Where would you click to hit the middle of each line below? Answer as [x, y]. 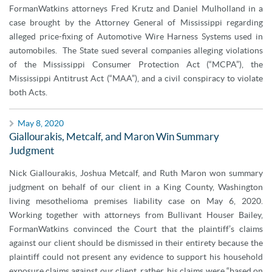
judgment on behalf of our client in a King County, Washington [136, 187]
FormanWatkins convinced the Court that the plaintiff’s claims [136, 229]
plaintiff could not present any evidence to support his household [136, 257]
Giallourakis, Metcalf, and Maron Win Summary [114, 136]
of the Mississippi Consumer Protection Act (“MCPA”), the [136, 64]
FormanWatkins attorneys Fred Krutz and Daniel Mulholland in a [136, 8]
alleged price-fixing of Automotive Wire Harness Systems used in [136, 36]
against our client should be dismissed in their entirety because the [136, 243]
